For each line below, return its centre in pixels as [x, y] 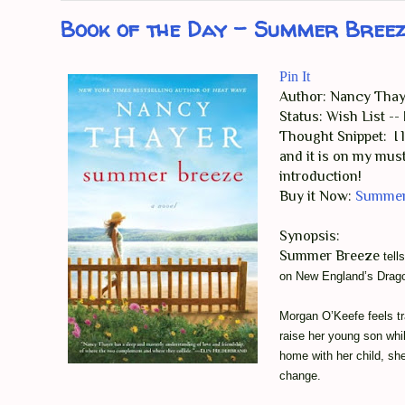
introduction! [320, 177]
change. [300, 376]
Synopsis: [310, 236]
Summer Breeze [330, 256]
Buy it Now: [317, 197]
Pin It [295, 77]
